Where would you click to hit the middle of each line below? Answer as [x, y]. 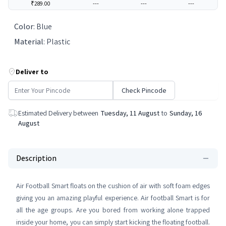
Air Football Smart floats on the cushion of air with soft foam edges [113, 186]
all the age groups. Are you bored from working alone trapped [113, 210]
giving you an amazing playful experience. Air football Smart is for [113, 198]
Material [29, 42]
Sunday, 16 [186, 113]
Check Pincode [144, 90]
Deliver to [32, 72]
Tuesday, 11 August [130, 113]
